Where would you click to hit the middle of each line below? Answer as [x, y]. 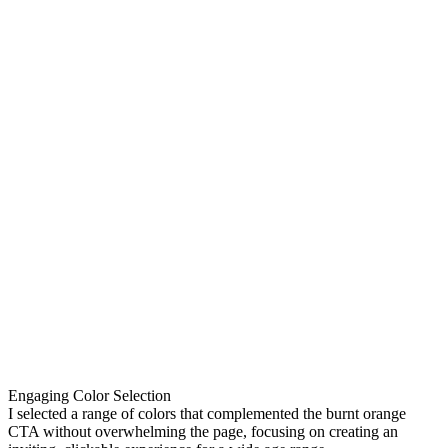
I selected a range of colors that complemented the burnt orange [207, 414]
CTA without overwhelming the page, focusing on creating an [203, 432]
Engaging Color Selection [89, 396]
